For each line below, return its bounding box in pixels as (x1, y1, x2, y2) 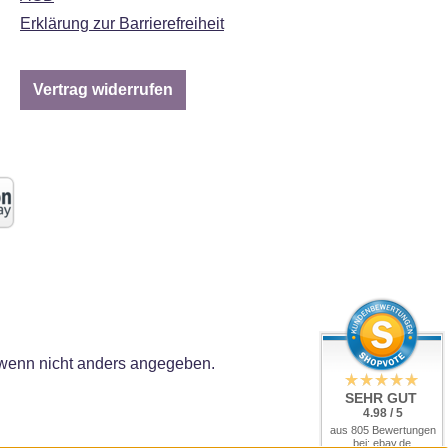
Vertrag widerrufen (33, 81, 173, 98)
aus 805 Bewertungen (330, 424, 436, 436)
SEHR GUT (345, 390, 417, 406)
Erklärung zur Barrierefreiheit (20, 15, 224, 32)
